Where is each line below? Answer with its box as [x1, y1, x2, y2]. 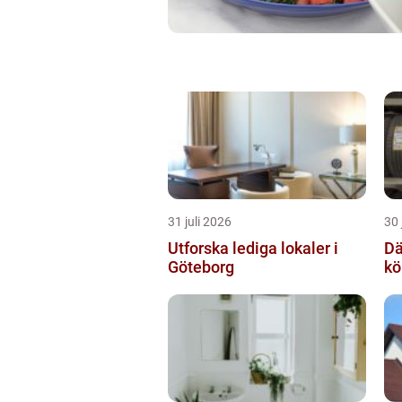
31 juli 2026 [168, 214, 232, 229]
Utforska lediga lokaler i [168, 238, 338, 258]
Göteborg [168, 257, 234, 276]
